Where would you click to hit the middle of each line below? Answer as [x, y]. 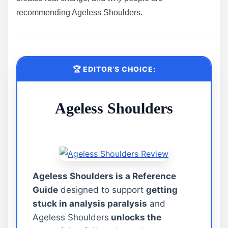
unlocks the [135, 217]
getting [162, 190]
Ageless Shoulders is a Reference [104, 176]
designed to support [102, 190]
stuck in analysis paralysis [90, 203]
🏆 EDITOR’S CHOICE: [114, 69]
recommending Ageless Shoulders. [79, 12]
